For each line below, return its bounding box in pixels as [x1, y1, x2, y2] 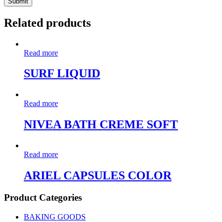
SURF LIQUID [24, 67, 100, 80]
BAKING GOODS [24, 212, 86, 221]
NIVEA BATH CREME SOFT [24, 118, 178, 131]
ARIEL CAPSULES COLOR [24, 169, 171, 182]
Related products [4, 16, 91, 29]
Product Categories [4, 192, 82, 203]
